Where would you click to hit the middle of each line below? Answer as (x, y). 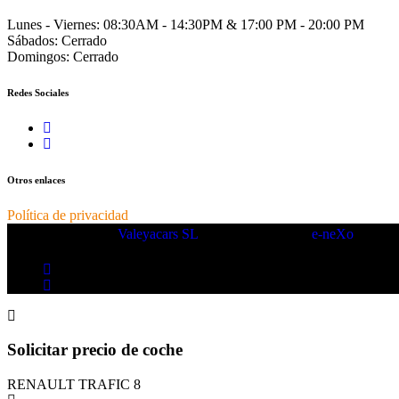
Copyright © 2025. (62, 233)
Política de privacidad (68, 215)
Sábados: (33, 40)
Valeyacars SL (158, 233)
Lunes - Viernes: (53, 24)
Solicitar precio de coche (95, 350)
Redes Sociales (38, 92)
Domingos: (38, 56)
